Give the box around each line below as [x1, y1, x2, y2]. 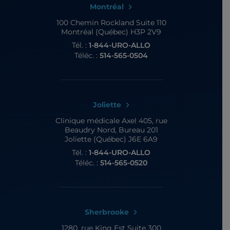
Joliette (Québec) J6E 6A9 [65, 134, 158, 144]
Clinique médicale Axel [55, 116, 137, 125]
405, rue [136, 116, 167, 125]
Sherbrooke [85, 207, 129, 217]
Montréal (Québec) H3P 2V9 [61, 27, 161, 36]
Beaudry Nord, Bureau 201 [64, 125, 158, 135]
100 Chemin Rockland [56, 17, 134, 27]
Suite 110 [133, 17, 166, 27]
